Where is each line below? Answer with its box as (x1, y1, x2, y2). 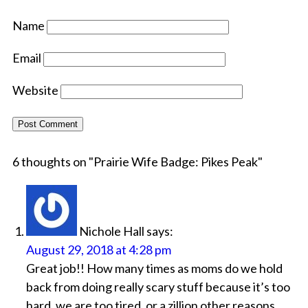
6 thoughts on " (12, 154, 93, 170)
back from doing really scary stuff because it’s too (25, 279, 290, 295)
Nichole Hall (78, 223, 144, 239)
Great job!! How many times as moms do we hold (25, 261, 283, 276)
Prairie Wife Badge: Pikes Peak (93, 154, 258, 170)
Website (12, 82, 58, 98)
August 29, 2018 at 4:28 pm (25, 242, 171, 258)
